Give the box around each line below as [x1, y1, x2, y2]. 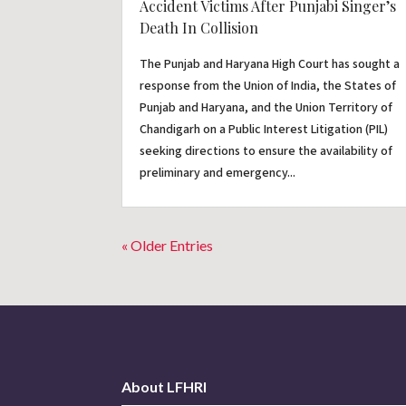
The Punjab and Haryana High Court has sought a [140, 54, 401, 73]
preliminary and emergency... [140, 163, 296, 182]
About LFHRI [121, 378, 208, 396]
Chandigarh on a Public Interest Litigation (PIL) [140, 120, 389, 139]
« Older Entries [121, 236, 214, 254]
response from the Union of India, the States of [140, 76, 397, 95]
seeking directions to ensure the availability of [140, 141, 393, 160]
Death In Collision [140, 17, 259, 37]
